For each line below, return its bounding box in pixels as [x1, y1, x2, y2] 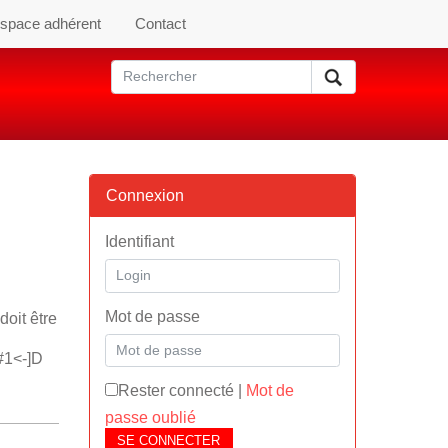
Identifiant [104, 233, 174, 250]
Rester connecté [117, 382, 234, 399]
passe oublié [104, 409, 196, 426]
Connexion [105, 187, 184, 204]
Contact [135, 15, 186, 32]
